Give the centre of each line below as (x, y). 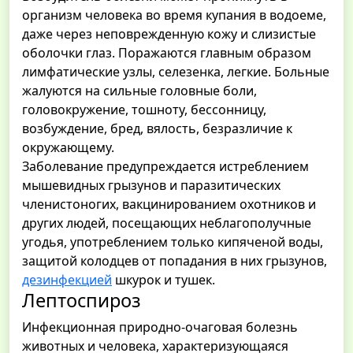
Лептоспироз (82, 301)
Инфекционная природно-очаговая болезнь (160, 327)
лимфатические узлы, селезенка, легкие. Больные (176, 72)
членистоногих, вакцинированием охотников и (169, 204)
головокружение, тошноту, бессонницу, (144, 110)
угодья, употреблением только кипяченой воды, (173, 242)
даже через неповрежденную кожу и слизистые (169, 34)
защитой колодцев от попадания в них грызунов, (175, 261)
